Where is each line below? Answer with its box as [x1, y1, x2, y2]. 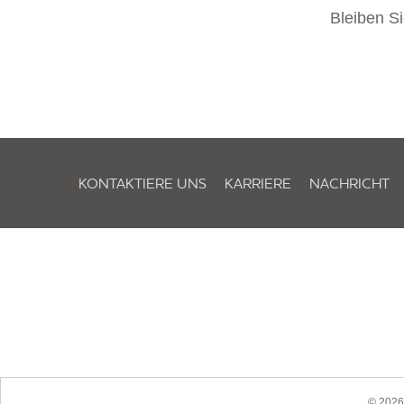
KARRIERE [225, 174, 291, 192]
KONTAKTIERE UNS [78, 174, 207, 192]
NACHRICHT [309, 174, 390, 192]
